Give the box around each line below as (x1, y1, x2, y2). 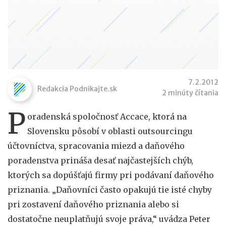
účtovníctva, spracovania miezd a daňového (8, 140, 185, 151)
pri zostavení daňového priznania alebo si (8, 199, 179, 209)
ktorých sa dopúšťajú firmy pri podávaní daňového (8, 169, 214, 180)
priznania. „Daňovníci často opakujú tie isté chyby (8, 184, 212, 195)
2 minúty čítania (162, 88, 218, 97)
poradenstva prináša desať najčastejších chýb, (8, 155, 193, 165)
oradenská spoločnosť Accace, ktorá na (27, 111, 187, 122)
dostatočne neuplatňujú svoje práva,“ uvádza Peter (8, 213, 210, 224)
